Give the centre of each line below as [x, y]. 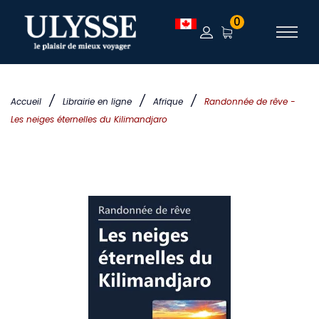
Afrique [168, 101]
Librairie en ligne [97, 101]
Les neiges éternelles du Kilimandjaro [89, 119]
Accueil [26, 101]
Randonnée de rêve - [250, 101]
